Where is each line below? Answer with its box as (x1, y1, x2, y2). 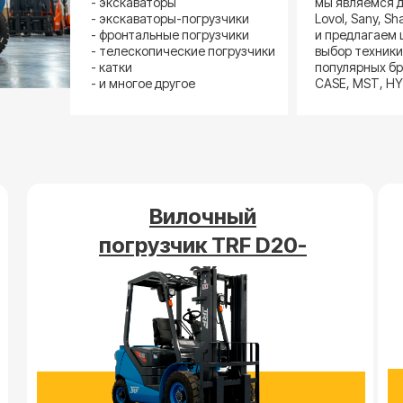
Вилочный (149, 203, 256, 229)
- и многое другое (91, 76, 195, 91)
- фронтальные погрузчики (91, 27, 249, 42)
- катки (91, 59, 132, 75)
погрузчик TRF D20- (99, 232, 307, 258)
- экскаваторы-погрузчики (91, 11, 249, 26)
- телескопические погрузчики (91, 43, 275, 58)
